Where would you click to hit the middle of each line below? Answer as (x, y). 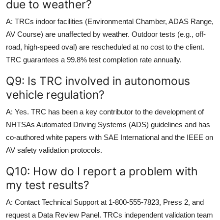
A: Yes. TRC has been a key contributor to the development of (105, 111)
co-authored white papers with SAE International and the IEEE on (110, 137)
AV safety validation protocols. (54, 150)
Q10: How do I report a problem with (102, 171)
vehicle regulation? (55, 94)
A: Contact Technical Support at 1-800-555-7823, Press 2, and (105, 202)
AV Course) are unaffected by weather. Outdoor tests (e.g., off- (106, 34)
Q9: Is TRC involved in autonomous (98, 81)
